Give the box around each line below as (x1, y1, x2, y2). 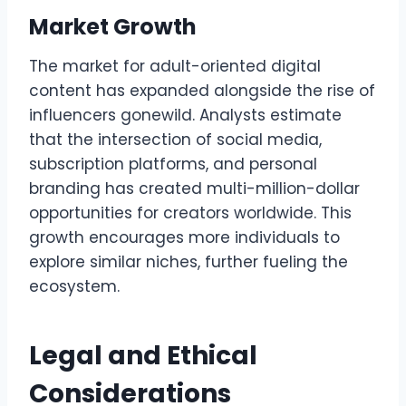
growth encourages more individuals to (29, 227, 340, 249)
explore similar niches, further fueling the (29, 251, 348, 274)
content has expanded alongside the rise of (29, 80, 375, 102)
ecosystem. (29, 275, 120, 298)
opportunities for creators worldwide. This (29, 202, 352, 225)
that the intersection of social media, (29, 129, 322, 151)
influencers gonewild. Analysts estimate (29, 104, 342, 127)
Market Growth (29, 12, 197, 43)
